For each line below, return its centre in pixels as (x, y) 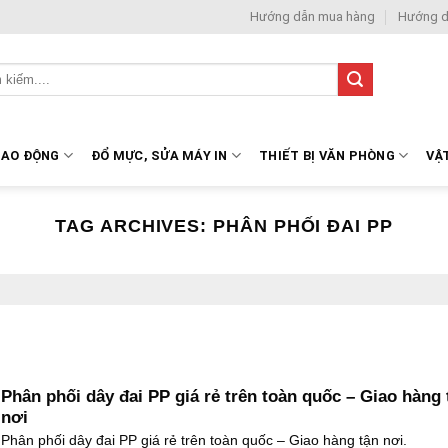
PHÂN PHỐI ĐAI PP (303, 225)
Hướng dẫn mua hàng (313, 16)
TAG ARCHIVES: (134, 225)
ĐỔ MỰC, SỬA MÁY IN (159, 155)
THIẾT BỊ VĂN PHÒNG (327, 155)
